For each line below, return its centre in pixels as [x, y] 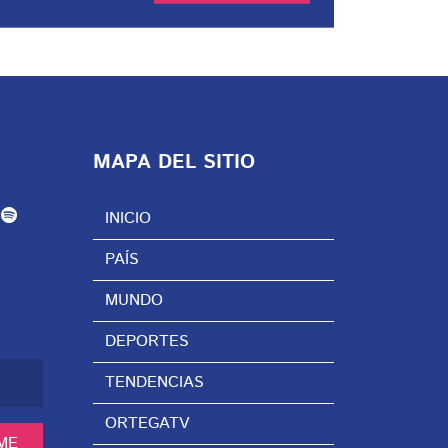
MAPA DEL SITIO [173, 162]
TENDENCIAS [154, 382]
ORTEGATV [146, 423]
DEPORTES [146, 341]
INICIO [127, 218]
